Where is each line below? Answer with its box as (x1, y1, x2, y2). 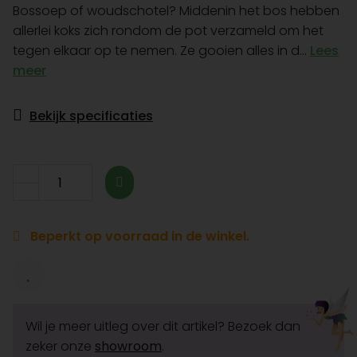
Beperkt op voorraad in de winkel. (27, 227, 249, 245)
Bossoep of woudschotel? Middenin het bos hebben (13, 2, 339, 20)
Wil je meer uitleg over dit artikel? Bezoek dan (25, 317, 300, 335)
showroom (95, 337, 162, 355)
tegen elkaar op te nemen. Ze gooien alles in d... (13, 41, 310, 60)
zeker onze (25, 337, 95, 355)
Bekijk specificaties (29, 107, 153, 125)
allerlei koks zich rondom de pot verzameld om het (13, 22, 324, 40)
